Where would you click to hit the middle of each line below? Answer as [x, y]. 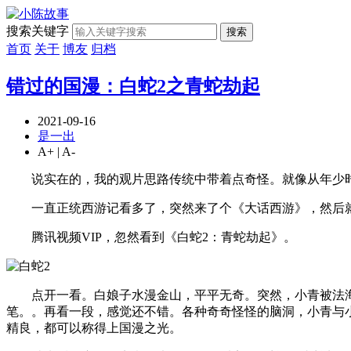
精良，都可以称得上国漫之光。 [94, 327]
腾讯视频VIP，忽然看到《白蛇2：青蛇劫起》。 [151, 237]
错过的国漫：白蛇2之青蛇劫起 [133, 86]
